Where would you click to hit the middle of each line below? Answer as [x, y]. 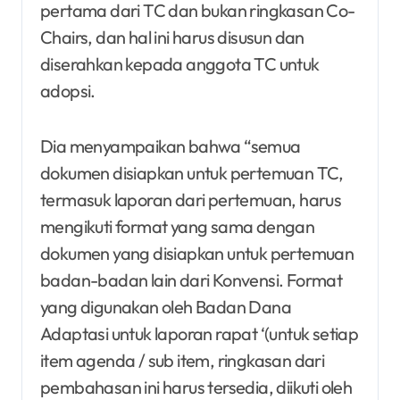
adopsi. [68, 90]
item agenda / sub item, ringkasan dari [183, 360]
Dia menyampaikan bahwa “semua [171, 146]
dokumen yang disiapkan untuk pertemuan [197, 253]
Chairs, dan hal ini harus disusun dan [172, 37]
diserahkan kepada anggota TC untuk [180, 63]
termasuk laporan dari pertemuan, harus [191, 199]
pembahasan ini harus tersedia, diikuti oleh [196, 387]
